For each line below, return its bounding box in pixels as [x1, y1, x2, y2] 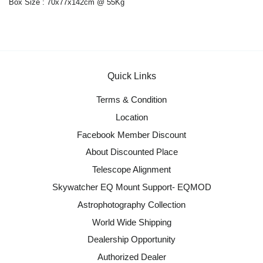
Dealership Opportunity [87, 234, 176, 245]
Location [115, 112, 148, 122]
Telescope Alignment [92, 164, 171, 175]
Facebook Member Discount [77, 129, 186, 140]
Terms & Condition [96, 94, 167, 104]
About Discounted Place [85, 147, 178, 157]
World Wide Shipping [92, 217, 171, 227]
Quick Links [107, 70, 156, 81]
